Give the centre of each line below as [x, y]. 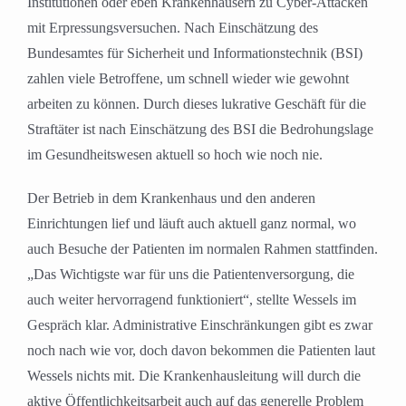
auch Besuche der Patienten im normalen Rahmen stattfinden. [203, 249]
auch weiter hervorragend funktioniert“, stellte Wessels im [192, 300]
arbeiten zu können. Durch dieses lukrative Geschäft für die [197, 104]
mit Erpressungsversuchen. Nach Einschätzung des [173, 28]
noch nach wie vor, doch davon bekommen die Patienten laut [201, 351]
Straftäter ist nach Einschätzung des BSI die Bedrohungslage [200, 130]
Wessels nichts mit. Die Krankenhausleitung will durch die [194, 376]
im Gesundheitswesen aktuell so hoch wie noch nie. [175, 155]
